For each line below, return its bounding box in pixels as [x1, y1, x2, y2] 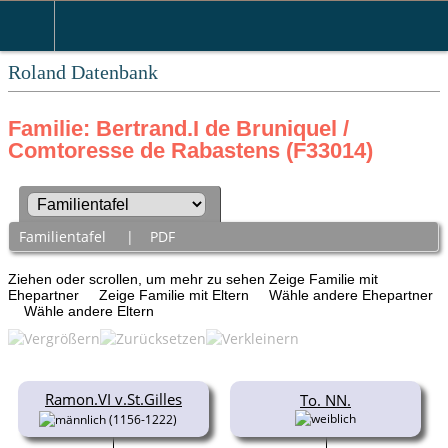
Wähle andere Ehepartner [269, 286, 437, 303]
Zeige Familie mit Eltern [99, 286, 253, 303]
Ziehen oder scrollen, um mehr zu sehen [8, 270, 269, 287]
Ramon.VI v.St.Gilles [45, 388, 182, 409]
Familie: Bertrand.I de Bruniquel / [8, 116, 349, 141]
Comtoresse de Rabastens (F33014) [8, 138, 373, 163]
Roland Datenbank [8, 61, 158, 83]
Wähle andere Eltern [24, 302, 158, 319]
